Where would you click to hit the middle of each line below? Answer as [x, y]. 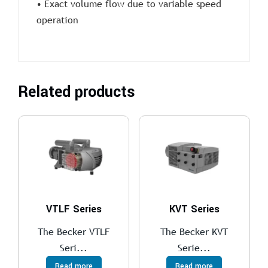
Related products [77, 92]
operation [57, 19]
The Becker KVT [194, 231]
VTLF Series [74, 209]
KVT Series [194, 209]
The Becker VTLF [74, 231]
